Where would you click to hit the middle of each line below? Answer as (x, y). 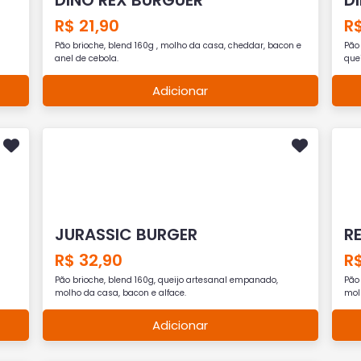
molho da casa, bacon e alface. (121, 293)
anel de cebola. (87, 58)
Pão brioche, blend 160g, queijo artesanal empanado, (167, 280)
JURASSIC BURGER (127, 234)
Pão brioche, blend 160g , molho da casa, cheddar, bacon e (178, 45)
